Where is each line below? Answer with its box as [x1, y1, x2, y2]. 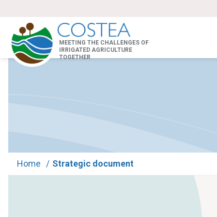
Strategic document [52, 158, 134, 169]
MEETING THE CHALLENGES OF [59, 39, 149, 46]
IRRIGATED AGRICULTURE [59, 46, 132, 53]
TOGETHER [59, 54, 91, 61]
